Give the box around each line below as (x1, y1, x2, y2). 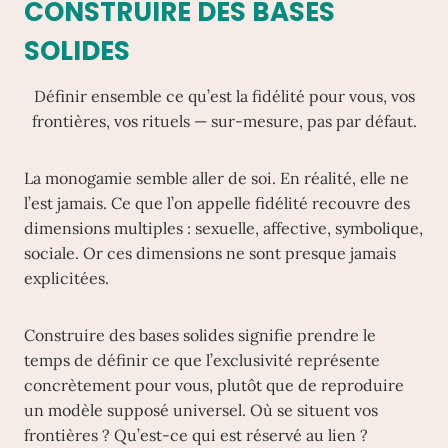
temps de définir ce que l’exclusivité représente (24, 350, 380, 370)
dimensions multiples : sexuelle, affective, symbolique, (24, 218, 423, 238)
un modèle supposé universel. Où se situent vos (24, 400, 378, 420)
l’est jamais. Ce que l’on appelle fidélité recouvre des (24, 193, 410, 213)
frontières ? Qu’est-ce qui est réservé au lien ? (24, 425, 368, 445)
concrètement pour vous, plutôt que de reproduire (24, 375, 404, 395)
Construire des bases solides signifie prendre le (24, 325, 376, 345)
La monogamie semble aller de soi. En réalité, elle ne (24, 168, 409, 188)
